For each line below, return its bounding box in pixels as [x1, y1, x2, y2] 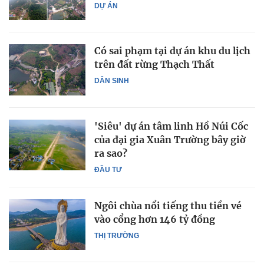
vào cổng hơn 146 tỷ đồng [94, 213, 215, 225]
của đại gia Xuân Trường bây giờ [94, 133, 246, 146]
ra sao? [94, 147, 127, 159]
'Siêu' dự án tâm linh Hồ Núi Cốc [94, 120, 248, 132]
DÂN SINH [94, 77, 129, 85]
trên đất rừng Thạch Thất [94, 58, 214, 71]
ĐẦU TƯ [94, 165, 122, 174]
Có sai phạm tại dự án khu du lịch [94, 45, 250, 57]
